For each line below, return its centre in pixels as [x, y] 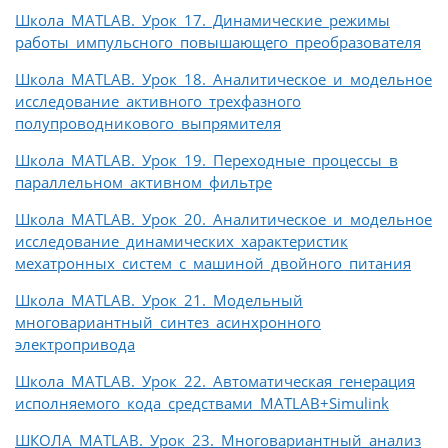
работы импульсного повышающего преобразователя [218, 42]
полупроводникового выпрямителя [148, 123]
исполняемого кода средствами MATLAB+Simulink [202, 403]
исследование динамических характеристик [181, 241]
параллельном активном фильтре [143, 182]
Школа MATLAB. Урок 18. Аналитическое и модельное [223, 79]
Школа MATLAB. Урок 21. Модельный [159, 300]
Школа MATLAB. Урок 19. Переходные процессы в [206, 160]
